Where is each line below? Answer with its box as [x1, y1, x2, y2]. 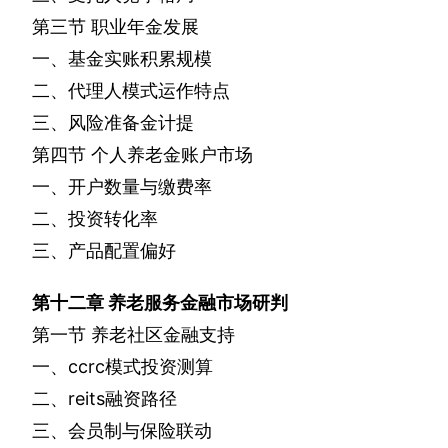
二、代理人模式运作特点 [32, 80, 230, 102]
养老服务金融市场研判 [108, 292, 288, 314]
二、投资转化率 [32, 208, 158, 230]
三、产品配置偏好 [32, 240, 176, 262]
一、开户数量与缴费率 [32, 176, 212, 198]
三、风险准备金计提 [32, 112, 194, 134]
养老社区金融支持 [91, 324, 235, 346]
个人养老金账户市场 [91, 144, 253, 166]
